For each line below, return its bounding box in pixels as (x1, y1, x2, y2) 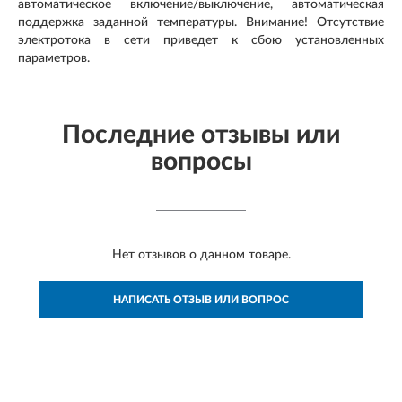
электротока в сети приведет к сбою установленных (18, 34, 384, 48)
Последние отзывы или (62, 122, 340, 148)
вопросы (150, 149, 252, 175)
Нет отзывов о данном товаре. (111, 249, 291, 262)
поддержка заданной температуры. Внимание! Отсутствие (18, 16, 384, 30)
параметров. (18, 52, 90, 66)
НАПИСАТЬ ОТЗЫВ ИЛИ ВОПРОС (113, 294, 289, 306)
